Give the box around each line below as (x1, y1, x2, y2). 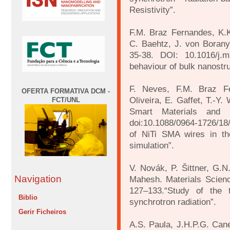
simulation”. (129, 140, 174, 151)
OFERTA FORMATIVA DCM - (22, 87, 110, 95)
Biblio (18, 194, 37, 202)
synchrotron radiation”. (129, 197, 216, 207)
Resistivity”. (129, 5, 176, 15)
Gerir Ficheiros (18, 208, 66, 216)
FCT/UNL (51, 95, 80, 104)
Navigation (14, 174, 62, 185)
